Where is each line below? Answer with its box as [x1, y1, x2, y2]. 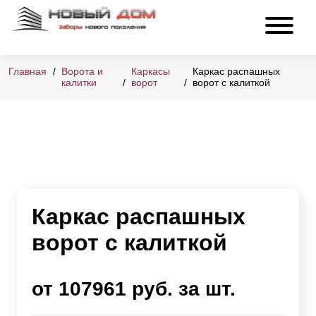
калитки [61, 77, 97, 89]
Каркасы [130, 66, 170, 78]
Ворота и [61, 66, 103, 78]
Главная [8, 66, 47, 78]
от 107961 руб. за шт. [32, 278, 236, 300]
